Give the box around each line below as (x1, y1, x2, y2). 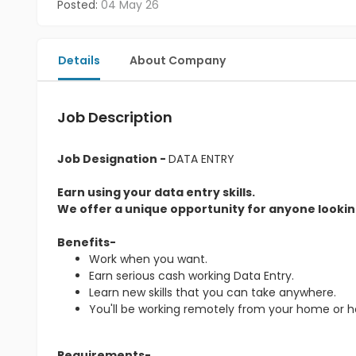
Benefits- (57, 234, 116, 250)
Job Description (57, 107, 172, 127)
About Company (130, 52, 226, 68)
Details (58, 52, 100, 68)
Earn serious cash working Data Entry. (89, 268, 294, 284)
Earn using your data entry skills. (57, 184, 257, 200)
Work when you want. (89, 251, 207, 267)
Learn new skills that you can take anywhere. (89, 284, 336, 300)
